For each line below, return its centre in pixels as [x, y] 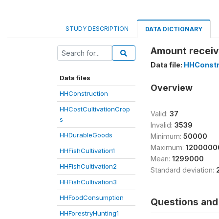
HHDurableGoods [86, 135]
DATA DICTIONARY [174, 29]
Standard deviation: [183, 170]
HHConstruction [84, 93]
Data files [75, 78]
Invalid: [163, 125]
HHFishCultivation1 [87, 151]
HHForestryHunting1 [89, 213]
